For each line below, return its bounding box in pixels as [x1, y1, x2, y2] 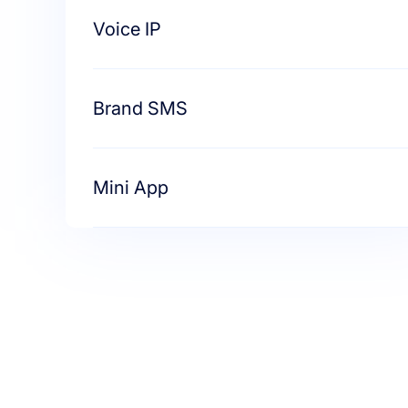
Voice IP [93, 18, 161, 40]
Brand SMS [93, 97, 188, 119]
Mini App [93, 177, 168, 199]
